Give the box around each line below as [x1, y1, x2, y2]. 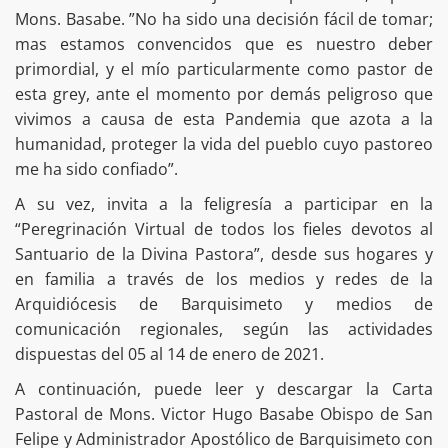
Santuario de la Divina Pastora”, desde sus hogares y [15, 242, 433, 265]
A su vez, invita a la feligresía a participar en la [15, 192, 433, 215]
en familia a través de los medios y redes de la [15, 267, 433, 290]
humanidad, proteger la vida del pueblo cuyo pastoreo [15, 132, 433, 155]
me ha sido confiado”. [15, 157, 178, 180]
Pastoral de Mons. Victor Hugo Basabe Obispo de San [15, 402, 433, 425]
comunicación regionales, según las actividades [15, 317, 433, 340]
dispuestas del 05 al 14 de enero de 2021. [15, 342, 324, 365]
